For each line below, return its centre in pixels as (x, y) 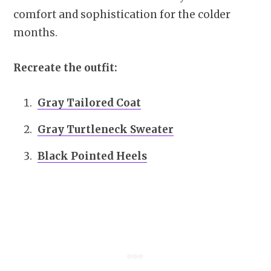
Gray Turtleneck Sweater (106, 129)
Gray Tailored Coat (89, 103)
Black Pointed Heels (92, 156)
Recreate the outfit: (65, 68)
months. (35, 33)
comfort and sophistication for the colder (122, 15)
